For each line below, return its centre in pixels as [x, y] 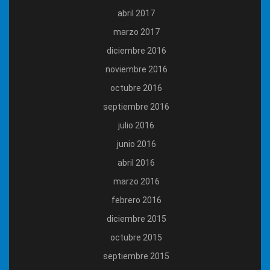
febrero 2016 [136, 200]
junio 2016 [136, 144]
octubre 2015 [136, 238]
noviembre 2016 [136, 70]
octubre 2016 [136, 88]
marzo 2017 [136, 32]
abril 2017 [136, 14]
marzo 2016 [136, 182]
